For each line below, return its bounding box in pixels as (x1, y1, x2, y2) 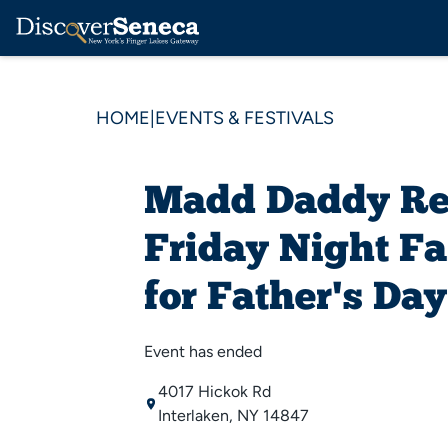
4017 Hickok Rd (158, 382, 271, 401)
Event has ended (144, 342, 262, 361)
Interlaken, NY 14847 (158, 406, 309, 425)
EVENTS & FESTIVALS (155, 107, 334, 129)
